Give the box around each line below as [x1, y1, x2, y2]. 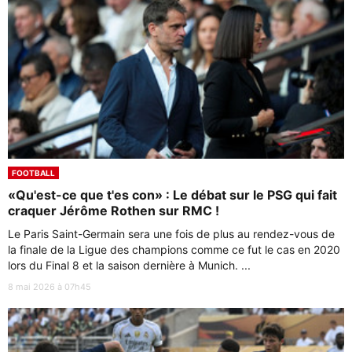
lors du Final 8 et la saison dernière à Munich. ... [8, 258, 251, 272]
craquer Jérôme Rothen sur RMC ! [8, 202, 219, 218]
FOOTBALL [12, 167, 55, 178]
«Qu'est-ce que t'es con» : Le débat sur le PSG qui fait [8, 186, 337, 203]
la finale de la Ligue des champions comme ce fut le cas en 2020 [8, 242, 340, 256]
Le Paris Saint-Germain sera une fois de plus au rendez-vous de [8, 226, 335, 240]
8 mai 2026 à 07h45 [8, 280, 91, 292]
